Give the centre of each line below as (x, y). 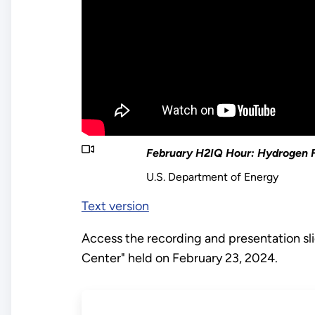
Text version (115, 206)
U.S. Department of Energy (213, 176)
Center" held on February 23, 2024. (181, 258)
